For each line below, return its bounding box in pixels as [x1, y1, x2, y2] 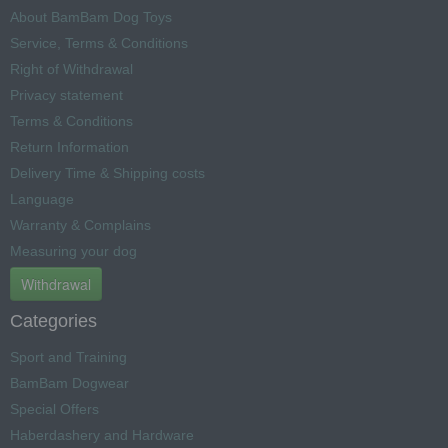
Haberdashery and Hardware [10, 426, 194, 443]
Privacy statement [10, 86, 123, 103]
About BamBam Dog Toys [10, 8, 172, 25]
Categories [10, 310, 97, 331]
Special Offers [10, 400, 99, 417]
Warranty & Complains [10, 216, 151, 233]
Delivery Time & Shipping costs [10, 164, 205, 181]
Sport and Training [10, 348, 127, 365]
